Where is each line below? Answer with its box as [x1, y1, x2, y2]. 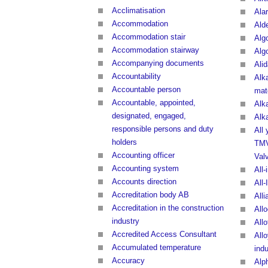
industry [112, 217, 139, 226]
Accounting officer [112, 151, 175, 160]
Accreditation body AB [112, 190, 189, 200]
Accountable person [112, 85, 181, 95]
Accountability [112, 72, 161, 81]
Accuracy [112, 256, 145, 266]
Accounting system [112, 164, 179, 173]
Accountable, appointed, [112, 98, 196, 108]
